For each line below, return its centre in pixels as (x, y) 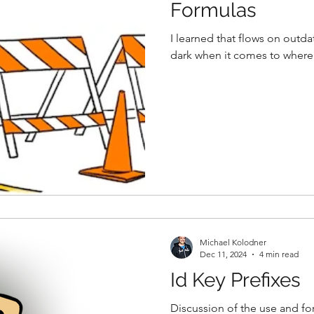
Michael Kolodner (233, 242)
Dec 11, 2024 (223, 254)
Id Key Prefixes (235, 280)
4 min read (279, 254)
